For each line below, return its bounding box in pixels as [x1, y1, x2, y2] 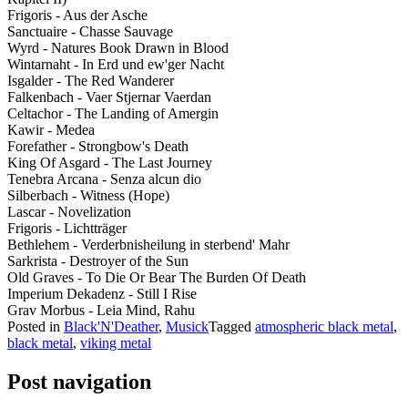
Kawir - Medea [7, 121, 95, 138]
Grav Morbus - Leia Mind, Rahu [7, 301, 195, 318]
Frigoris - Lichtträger [7, 219, 127, 236]
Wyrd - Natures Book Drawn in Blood [7, 39, 229, 56]
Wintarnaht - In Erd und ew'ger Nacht [7, 56, 224, 72]
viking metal [80, 334, 151, 351]
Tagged [209, 318, 255, 334]
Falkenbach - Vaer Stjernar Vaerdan [7, 88, 211, 105]
